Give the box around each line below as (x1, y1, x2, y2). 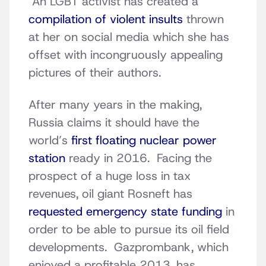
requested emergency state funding (28, 204, 222, 220)
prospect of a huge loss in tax (28, 168, 191, 184)
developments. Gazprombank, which (28, 239, 229, 255)
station (28, 150, 65, 166)
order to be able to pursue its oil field (28, 221, 229, 237)
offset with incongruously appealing (28, 47, 223, 63)
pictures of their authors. (28, 65, 161, 81)
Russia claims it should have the (28, 115, 199, 131)
